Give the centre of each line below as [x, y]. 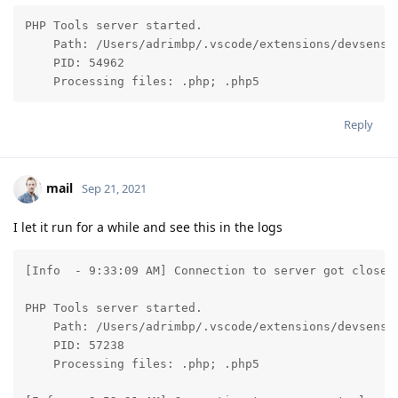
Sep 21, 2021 [114, 189]
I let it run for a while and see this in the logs [148, 227]
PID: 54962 [74, 63]
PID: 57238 [74, 345]
